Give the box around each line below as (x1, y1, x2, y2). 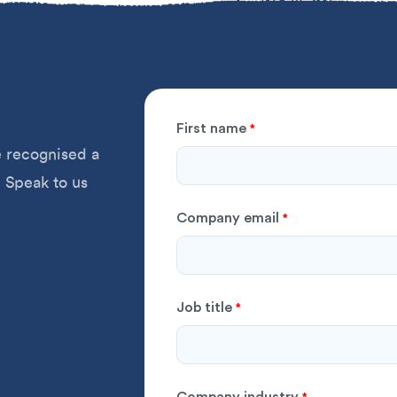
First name (176, 119, 247, 136)
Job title (176, 298, 233, 315)
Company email (176, 208, 280, 226)
